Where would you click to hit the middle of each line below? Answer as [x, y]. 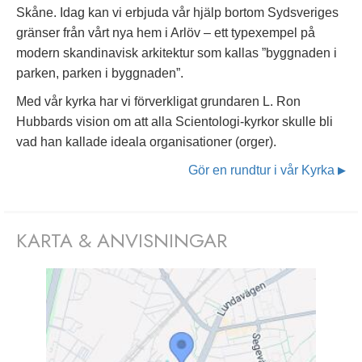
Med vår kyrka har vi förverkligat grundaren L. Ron [158, 102]
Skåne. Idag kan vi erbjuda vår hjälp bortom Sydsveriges [177, 13]
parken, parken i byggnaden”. [100, 74]
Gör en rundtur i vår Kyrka [263, 170]
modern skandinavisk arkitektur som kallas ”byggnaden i [177, 53]
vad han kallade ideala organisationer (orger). [146, 142]
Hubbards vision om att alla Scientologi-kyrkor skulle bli [175, 122]
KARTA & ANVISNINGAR [122, 241]
